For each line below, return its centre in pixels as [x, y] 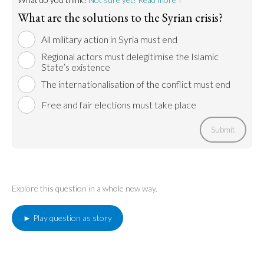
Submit [223, 129]
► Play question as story [67, 218]
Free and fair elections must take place [119, 105]
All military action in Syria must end [109, 39]
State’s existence [76, 67]
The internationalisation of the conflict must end [136, 84]
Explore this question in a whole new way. [85, 188]
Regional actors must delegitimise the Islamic [130, 56]
